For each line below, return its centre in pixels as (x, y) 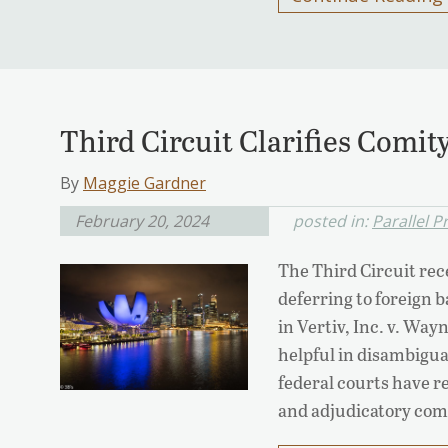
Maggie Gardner (144, 183)
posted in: (332, 221)
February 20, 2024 (142, 221)
